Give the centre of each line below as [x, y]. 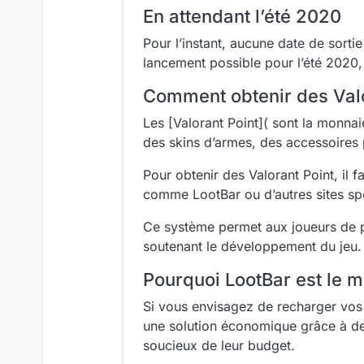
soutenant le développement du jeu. [252, 246]
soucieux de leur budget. [219, 345]
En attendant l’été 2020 [242, 16]
